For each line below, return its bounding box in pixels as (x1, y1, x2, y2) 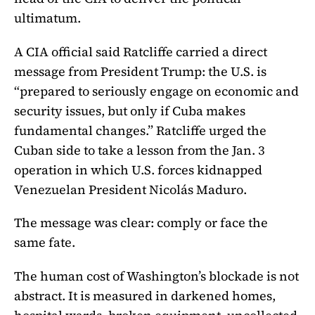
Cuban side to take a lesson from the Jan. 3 (14, 141, 265, 159)
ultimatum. (14, 8, 81, 27)
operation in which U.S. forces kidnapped (14, 160, 262, 179)
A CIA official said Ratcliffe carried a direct (14, 42, 267, 60)
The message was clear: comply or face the (14, 214, 268, 232)
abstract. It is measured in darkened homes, (14, 287, 276, 305)
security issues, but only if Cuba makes (14, 101, 245, 120)
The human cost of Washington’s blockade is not (14, 267, 299, 285)
